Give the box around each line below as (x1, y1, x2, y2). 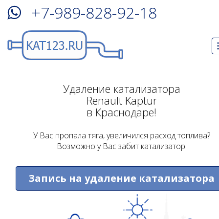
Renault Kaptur (86, 93, 157, 108)
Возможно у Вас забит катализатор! (56, 141, 187, 152)
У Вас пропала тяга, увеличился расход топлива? (33, 130, 210, 141)
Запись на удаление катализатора (28, 172, 215, 185)
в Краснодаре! (87, 105, 156, 119)
